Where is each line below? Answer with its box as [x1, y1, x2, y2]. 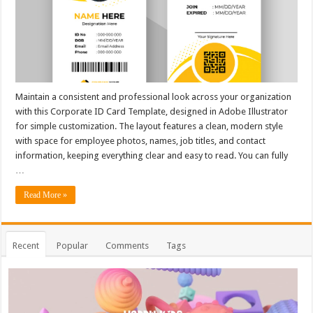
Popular [57, 240, 89, 251]
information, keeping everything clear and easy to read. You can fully [15, 150, 289, 161]
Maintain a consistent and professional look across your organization [15, 91, 292, 102]
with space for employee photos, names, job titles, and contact [15, 135, 266, 146]
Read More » [24, 189, 68, 200]
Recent [13, 240, 40, 251]
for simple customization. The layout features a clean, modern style [15, 120, 284, 131]
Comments [105, 240, 150, 251]
